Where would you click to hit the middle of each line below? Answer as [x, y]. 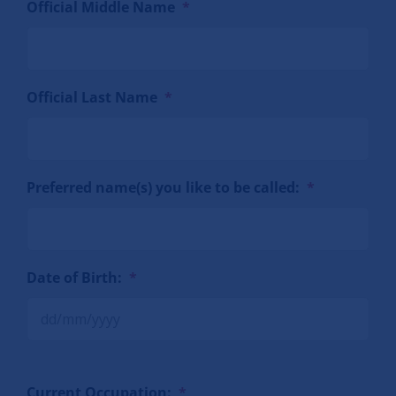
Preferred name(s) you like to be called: [164, 187]
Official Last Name [92, 97]
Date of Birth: [75, 277]
